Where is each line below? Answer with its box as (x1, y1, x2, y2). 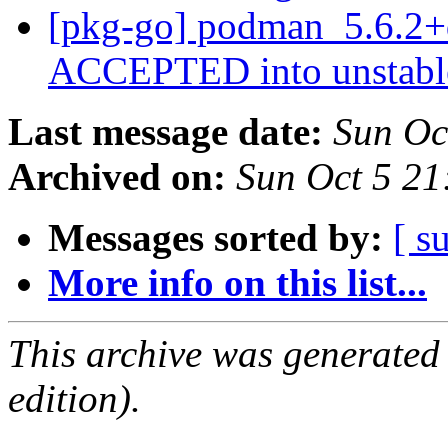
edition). (8, 377, 141, 421)
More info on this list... (48, 261, 427, 305)
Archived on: (8, 155, 226, 199)
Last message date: (8, 110, 323, 154)
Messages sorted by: (48, 216, 383, 260)
